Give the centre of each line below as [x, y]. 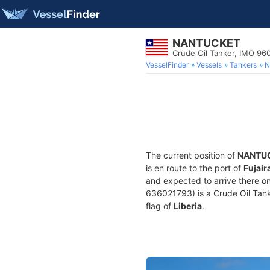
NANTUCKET [206, 43]
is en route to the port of [195, 168]
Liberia [188, 206]
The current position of [192, 155]
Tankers [243, 65]
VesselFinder [167, 65]
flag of [160, 206]
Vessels [209, 65]
